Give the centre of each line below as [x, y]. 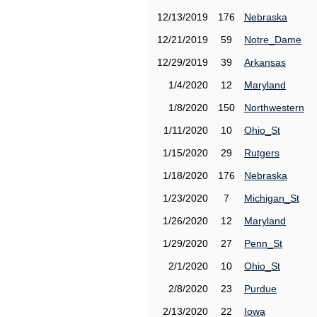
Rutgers [262, 153]
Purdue [260, 289]
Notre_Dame [273, 40]
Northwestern [274, 108]
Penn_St [263, 243]
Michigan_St [272, 198]
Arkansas [265, 62]
